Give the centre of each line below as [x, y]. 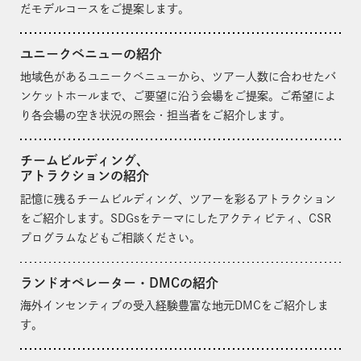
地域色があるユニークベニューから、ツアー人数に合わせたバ [178, 77]
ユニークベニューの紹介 [91, 54]
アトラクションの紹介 [85, 176]
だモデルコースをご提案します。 [105, 8]
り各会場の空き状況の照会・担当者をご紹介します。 [156, 116]
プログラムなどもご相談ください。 [110, 237]
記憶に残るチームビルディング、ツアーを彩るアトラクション [178, 199]
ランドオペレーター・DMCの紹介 [119, 282]
